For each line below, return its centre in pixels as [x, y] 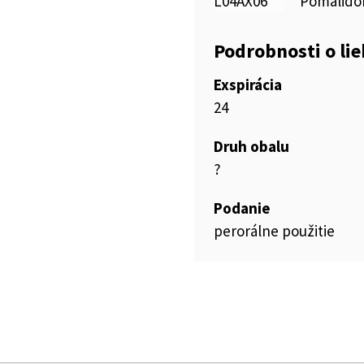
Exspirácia [248, 84]
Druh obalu [251, 146]
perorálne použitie [274, 231]
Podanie [242, 208]
